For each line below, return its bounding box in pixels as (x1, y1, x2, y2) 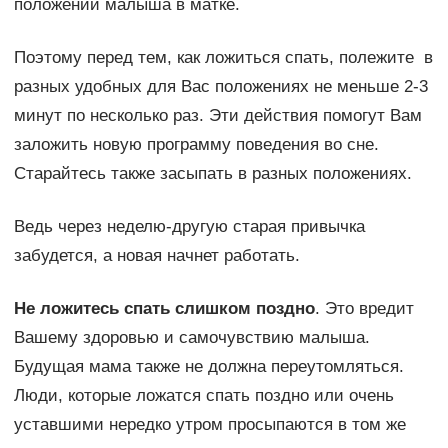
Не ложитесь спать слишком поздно (13, 298, 315, 318)
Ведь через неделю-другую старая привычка (13, 216, 365, 236)
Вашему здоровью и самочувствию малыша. (13, 327, 370, 347)
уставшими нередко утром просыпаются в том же (13, 414, 406, 434)
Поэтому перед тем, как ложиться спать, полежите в (13, 47, 433, 67)
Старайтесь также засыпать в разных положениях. (13, 163, 412, 183)
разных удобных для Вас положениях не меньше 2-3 (13, 76, 428, 96)
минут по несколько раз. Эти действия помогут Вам (13, 105, 422, 125)
